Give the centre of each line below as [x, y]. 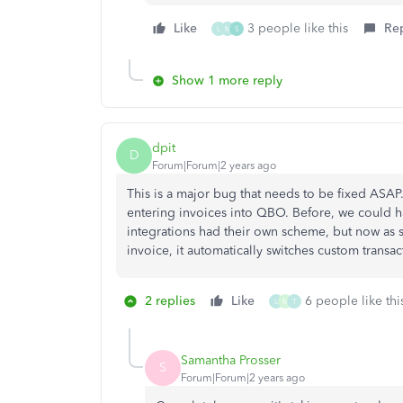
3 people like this [298, 28]
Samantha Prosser [231, 360]
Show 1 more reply [227, 81]
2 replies [170, 301]
